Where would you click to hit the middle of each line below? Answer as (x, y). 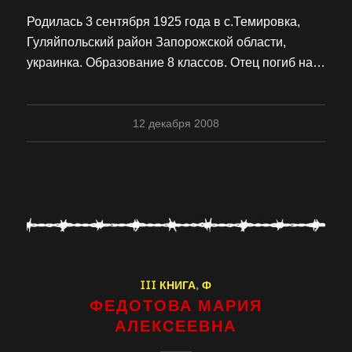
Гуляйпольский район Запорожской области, (156, 42)
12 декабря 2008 (176, 124)
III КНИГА (168, 284)
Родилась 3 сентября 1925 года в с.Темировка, (163, 22)
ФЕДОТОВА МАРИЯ (176, 304)
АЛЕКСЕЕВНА (176, 325)
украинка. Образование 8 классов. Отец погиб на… (176, 63)
